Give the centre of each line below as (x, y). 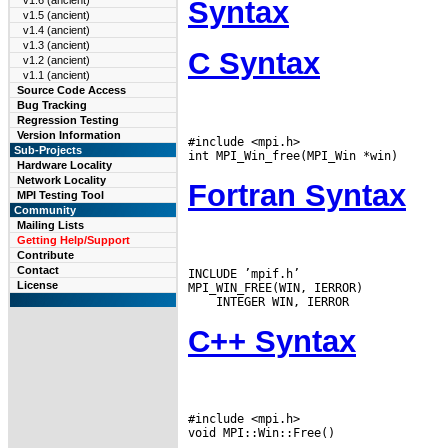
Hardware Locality (64, 165)
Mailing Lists (50, 225)
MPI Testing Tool (60, 195)
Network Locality (61, 180)
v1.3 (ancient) (56, 45)
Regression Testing (68, 120)
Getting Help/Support (73, 240)
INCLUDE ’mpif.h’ (244, 273)
